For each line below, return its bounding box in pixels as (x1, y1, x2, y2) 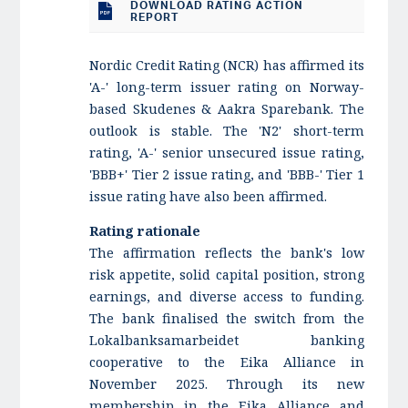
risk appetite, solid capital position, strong (89, 266, 364, 284)
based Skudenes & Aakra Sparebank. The (89, 100, 364, 117)
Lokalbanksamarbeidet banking (89, 331, 364, 350)
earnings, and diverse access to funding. (89, 288, 364, 306)
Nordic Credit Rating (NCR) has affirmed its (89, 56, 364, 74)
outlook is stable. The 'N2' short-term (89, 122, 364, 139)
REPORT (130, 9, 179, 24)
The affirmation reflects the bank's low (89, 244, 364, 262)
